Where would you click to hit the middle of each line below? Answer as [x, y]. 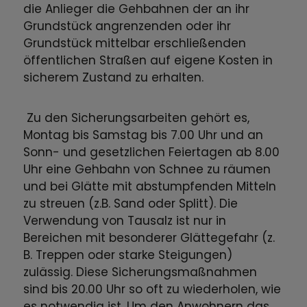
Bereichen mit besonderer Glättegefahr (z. [149, 238]
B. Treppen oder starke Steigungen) [128, 255]
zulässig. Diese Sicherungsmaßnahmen [140, 272]
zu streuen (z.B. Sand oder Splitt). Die [131, 204]
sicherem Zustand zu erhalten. [114, 78]
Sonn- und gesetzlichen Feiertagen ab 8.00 [152, 152]
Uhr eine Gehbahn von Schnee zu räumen [147, 170]
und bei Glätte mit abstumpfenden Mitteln [150, 187]
